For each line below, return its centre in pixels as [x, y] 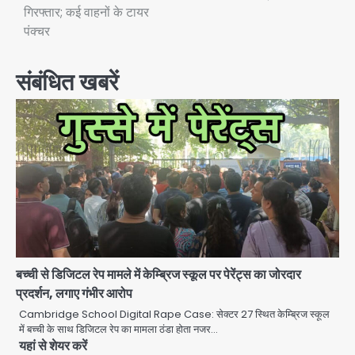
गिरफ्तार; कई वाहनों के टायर [86, 13]
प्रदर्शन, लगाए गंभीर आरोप [74, 294]
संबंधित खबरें [67, 82]
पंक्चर [37, 32]
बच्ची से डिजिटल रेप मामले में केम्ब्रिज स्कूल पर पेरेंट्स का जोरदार [158, 275]
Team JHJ [147, 321]
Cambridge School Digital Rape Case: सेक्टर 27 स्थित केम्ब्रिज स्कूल [174, 315]
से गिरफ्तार [146, 298]
